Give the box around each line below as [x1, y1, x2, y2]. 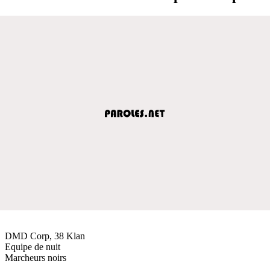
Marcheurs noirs [5, 252, 66, 263]
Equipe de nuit [5, 241, 60, 252]
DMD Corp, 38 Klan [5, 230, 85, 241]
